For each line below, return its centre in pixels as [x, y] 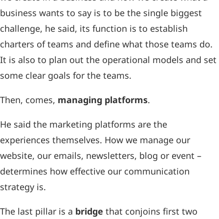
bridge [89, 211]
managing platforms [103, 100]
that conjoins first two [150, 211]
